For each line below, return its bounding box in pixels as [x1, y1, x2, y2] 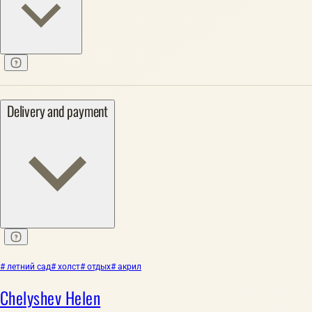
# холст [51, 262, 80, 272]
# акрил [111, 262, 141, 272]
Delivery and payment [7, 100, 108, 122]
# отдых [80, 262, 111, 272]
